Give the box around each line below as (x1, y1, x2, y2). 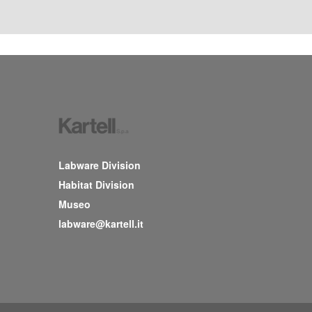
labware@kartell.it (58, 217, 143, 231)
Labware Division (58, 158, 141, 173)
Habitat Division (58, 178, 134, 192)
